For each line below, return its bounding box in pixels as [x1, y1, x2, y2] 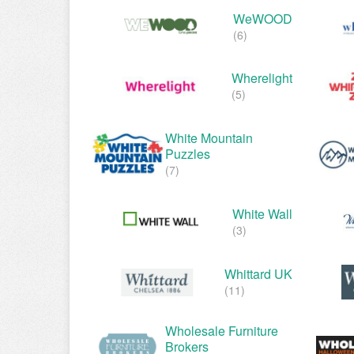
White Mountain [165, 129, 253, 148]
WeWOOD [233, 9, 292, 28]
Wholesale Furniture [165, 321, 278, 340]
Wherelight [232, 69, 292, 88]
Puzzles [165, 145, 210, 164]
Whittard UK [224, 264, 292, 283]
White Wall [232, 204, 292, 223]
